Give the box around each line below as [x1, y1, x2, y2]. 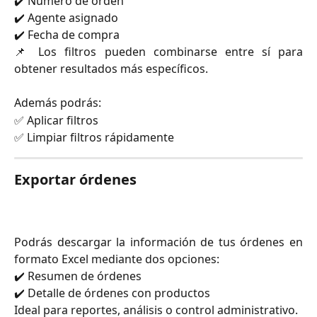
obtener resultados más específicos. [14, 60, 208, 76]
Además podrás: [14, 95, 101, 111]
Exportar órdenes [14, 169, 137, 189]
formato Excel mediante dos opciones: [14, 251, 219, 267]
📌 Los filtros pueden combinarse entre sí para [14, 43, 303, 59]
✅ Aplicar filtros [14, 112, 98, 128]
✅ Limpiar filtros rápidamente [14, 129, 174, 145]
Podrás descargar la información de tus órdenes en [14, 234, 303, 250]
